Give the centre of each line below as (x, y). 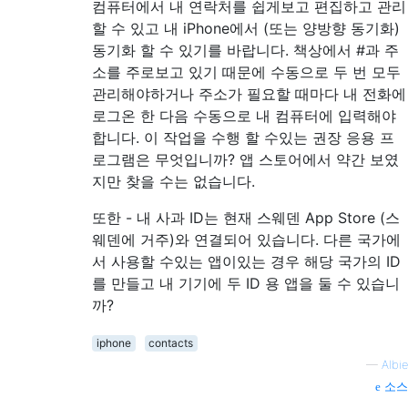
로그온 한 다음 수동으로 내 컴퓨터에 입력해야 (244, 115)
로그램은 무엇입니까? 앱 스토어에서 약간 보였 (245, 159)
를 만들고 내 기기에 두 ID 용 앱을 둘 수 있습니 (246, 283)
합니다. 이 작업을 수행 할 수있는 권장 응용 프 (243, 137)
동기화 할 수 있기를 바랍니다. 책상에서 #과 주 (245, 50)
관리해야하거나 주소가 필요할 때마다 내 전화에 (249, 93)
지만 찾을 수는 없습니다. (173, 181)
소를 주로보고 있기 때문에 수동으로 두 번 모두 (246, 71)
